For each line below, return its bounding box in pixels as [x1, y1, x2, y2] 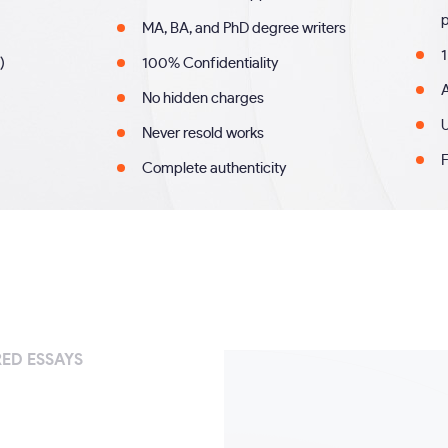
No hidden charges [142, 91, 265, 106]
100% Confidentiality [142, 56, 279, 71]
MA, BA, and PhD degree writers [142, 21, 347, 36]
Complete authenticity [142, 161, 287, 176]
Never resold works [142, 126, 265, 141]
